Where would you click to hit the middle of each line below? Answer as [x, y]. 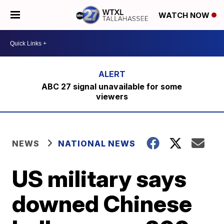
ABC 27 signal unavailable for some [112, 86]
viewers [112, 96]
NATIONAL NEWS [97, 143]
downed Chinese [102, 203]
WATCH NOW [185, 15]
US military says [99, 178]
